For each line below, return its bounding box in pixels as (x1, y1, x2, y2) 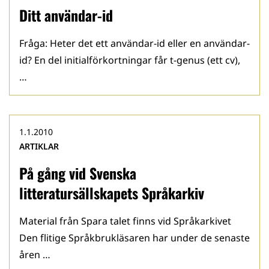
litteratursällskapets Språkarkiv (19, 182, 204, 204)
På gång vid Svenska (19, 162, 136, 184)
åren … (19, 248, 50, 261)
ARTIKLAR (19, 141, 59, 152)
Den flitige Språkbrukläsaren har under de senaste (19, 231, 250, 244)
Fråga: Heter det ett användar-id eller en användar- (19, 37, 250, 50)
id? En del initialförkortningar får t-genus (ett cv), (19, 53, 240, 67)
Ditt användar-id (19, 4, 113, 26)
